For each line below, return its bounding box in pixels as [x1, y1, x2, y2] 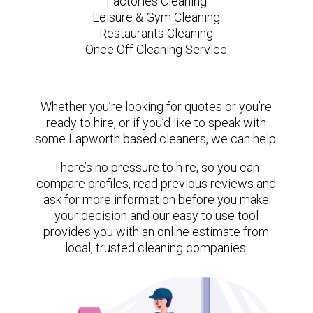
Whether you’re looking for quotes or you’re [41, 99, 272, 114]
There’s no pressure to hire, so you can [53, 159, 260, 175]
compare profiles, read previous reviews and [36, 175, 277, 191]
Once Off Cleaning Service [85, 41, 228, 57]
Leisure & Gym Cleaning [92, 9, 221, 24]
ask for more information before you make [43, 191, 270, 207]
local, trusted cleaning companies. [64, 240, 248, 255]
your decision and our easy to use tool [54, 208, 259, 223]
